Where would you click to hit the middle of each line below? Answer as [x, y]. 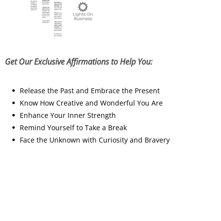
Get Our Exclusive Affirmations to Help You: [79, 61]
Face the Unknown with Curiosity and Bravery [95, 140]
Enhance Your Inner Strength [68, 115]
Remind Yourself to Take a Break [73, 127]
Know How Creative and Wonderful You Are [91, 103]
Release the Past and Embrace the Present [90, 90]
